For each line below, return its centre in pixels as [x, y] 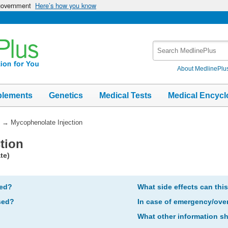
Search [165, 46]
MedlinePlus [174, 56]
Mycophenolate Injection [46, 122]
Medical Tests [125, 95]
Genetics [66, 95]
